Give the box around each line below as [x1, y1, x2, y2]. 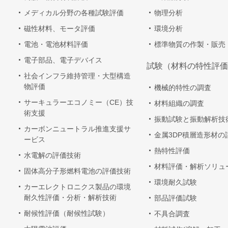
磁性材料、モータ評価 [24, 24, 95, 33]
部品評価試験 [154, 194, 197, 203]
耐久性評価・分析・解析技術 [24, 193, 117, 202]
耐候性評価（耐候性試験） [24, 209, 109, 218]
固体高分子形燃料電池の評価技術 [24, 167, 131, 176]
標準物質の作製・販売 [154, 40, 225, 49]
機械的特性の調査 [154, 83, 211, 92]
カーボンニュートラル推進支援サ [24, 125, 131, 133]
